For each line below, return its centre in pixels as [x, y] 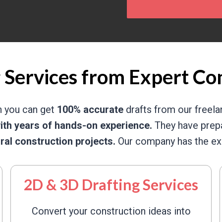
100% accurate [90, 110]
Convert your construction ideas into [111, 211]
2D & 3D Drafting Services [111, 184]
